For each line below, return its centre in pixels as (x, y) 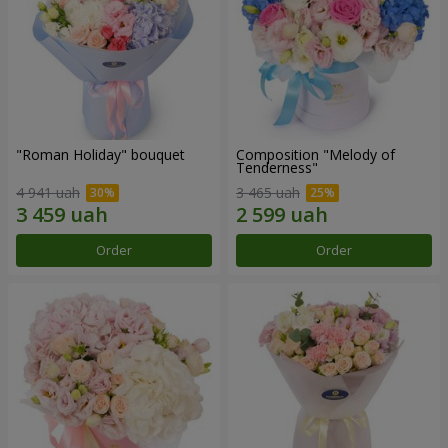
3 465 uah (268, 193)
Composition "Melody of (315, 154)
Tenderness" (277, 167)
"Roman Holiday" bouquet (100, 154)
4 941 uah (48, 193)
